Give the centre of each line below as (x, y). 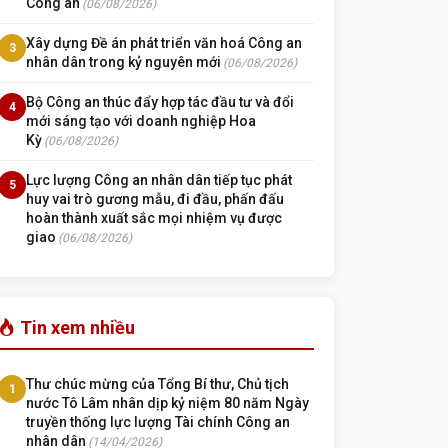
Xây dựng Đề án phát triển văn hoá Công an (164, 43)
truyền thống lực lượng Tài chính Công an (158, 422)
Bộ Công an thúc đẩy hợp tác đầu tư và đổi (160, 102)
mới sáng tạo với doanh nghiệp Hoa (141, 121)
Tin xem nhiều (75, 327)
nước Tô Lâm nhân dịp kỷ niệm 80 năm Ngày (167, 403)
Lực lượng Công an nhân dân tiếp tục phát (159, 180)
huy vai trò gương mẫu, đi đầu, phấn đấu (155, 199)
